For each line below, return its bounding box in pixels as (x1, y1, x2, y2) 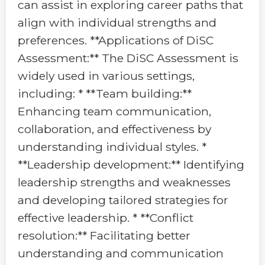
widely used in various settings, (18, 68, 195, 83)
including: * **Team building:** (18, 86, 192, 101)
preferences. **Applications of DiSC (18, 33, 214, 47)
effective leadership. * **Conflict (18, 210, 193, 225)
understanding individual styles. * (18, 139, 206, 154)
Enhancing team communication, (18, 104, 211, 118)
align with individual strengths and (18, 15, 216, 30)
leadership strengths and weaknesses (18, 174, 231, 189)
